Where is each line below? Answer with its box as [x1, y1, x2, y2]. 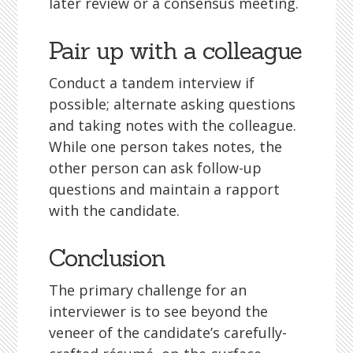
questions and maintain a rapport [49, 180, 281, 199]
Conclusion [49, 243, 166, 273]
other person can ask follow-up [49, 158, 262, 177]
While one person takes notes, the [49, 137, 283, 156]
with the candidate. [49, 201, 180, 220]
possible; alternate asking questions [49, 95, 296, 113]
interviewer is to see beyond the [49, 302, 269, 321]
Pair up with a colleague [49, 35, 303, 65]
